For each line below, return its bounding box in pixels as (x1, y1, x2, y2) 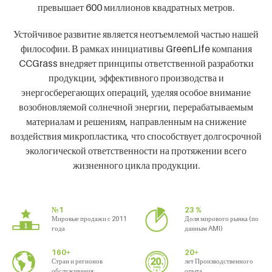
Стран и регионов (52, 257, 103, 265)
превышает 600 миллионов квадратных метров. (38, 1, 234, 13)
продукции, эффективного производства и (48, 72, 224, 84)
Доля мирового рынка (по (185, 214, 259, 223)
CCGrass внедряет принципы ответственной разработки (18, 57, 254, 69)
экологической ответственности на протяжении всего (25, 144, 246, 157)
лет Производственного (185, 257, 253, 265)
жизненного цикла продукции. (72, 159, 200, 171)
